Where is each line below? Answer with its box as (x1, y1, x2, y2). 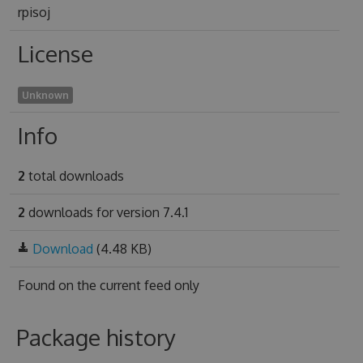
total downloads (24, 168, 124, 184)
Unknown (21, 89, 69, 101)
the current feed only (76, 277, 199, 293)
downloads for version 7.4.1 (24, 204, 188, 220)
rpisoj (17, 4, 50, 20)
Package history (16, 322, 176, 352)
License (17, 39, 93, 68)
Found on (17, 277, 77, 293)
